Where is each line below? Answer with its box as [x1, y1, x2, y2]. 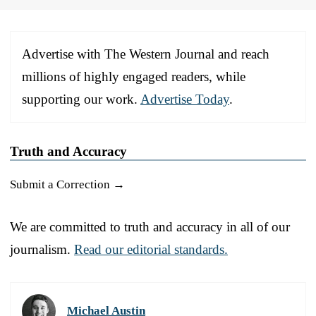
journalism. [10, 241, 74, 257]
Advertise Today [140, 91, 229, 107]
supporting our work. [22, 91, 140, 107]
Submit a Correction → [10, 177, 125, 191]
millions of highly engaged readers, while [22, 68, 245, 84]
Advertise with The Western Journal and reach [22, 46, 269, 61]
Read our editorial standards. [74, 241, 228, 257]
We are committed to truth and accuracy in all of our [10, 219, 290, 234]
